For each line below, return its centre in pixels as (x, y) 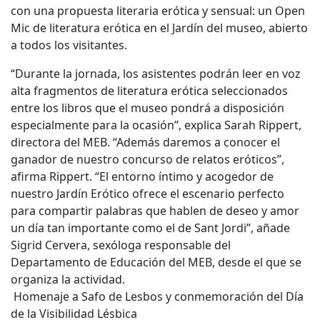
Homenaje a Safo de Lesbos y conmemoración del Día (157, 296)
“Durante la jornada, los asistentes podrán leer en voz (156, 74)
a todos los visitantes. (70, 45)
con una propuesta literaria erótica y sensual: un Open (158, 11)
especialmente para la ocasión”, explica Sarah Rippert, (156, 125)
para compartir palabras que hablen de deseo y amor (155, 211)
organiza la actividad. (68, 279)
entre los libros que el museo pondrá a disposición (147, 108)
